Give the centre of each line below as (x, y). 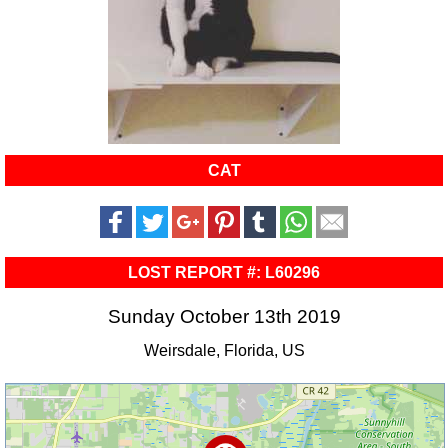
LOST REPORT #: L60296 (224, 273)
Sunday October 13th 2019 (224, 316)
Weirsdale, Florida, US (224, 351)
